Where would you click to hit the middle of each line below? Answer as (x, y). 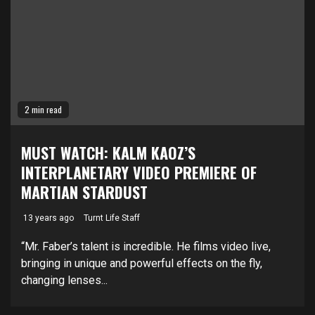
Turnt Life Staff (112, 218)
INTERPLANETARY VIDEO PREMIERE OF (139, 172)
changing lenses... (64, 280)
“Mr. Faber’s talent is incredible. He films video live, (146, 246)
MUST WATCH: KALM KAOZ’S (108, 153)
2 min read (43, 109)
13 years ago (47, 218)
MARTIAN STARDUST (84, 192)
